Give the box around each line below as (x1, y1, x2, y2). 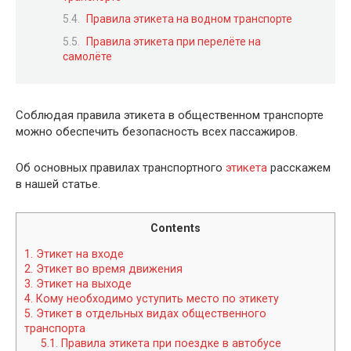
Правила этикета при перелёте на (86, 34, 261, 48)
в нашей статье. (16, 176, 100, 191)
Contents (150, 221, 201, 234)
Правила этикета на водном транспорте (86, 13, 292, 26)
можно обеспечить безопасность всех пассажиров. (16, 124, 298, 139)
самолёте (63, 49, 112, 63)
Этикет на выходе (33, 277, 132, 290)
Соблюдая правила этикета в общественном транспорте (16, 107, 324, 122)
